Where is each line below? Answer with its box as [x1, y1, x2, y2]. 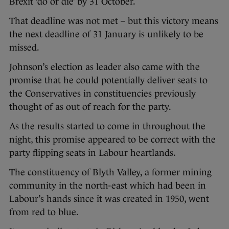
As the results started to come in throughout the [9, 121, 205, 132]
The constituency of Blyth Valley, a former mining [9, 167, 212, 178]
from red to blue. [9, 207, 81, 218]
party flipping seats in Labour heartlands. [9, 148, 178, 158]
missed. [9, 42, 41, 53]
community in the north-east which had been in [9, 180, 206, 191]
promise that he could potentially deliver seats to [9, 75, 208, 86]
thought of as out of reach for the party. [9, 102, 176, 112]
